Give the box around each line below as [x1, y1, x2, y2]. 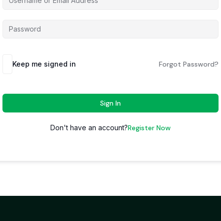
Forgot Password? [159, 60, 219, 69]
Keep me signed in [12, 60, 76, 68]
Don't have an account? [50, 123, 128, 132]
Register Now [128, 123, 171, 132]
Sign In [100, 99, 121, 108]
